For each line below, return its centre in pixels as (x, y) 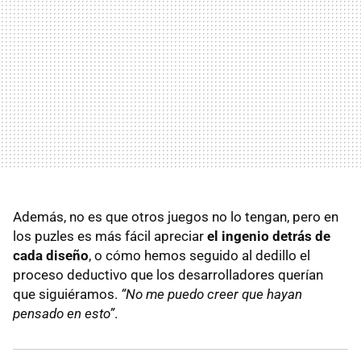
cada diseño (51, 255)
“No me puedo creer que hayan (212, 294)
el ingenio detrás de (269, 236)
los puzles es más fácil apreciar (110, 236)
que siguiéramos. (67, 294)
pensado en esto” (64, 313)
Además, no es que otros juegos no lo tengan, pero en (176, 216)
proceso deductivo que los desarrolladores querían (168, 274)
